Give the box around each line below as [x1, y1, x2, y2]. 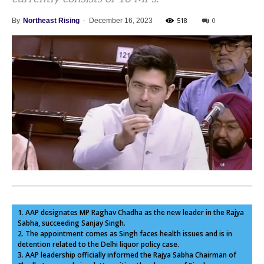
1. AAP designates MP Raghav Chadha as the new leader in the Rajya [18, 207, 244, 218]
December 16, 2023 [89, 16, 153, 25]
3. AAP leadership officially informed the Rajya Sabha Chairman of [18, 250, 236, 260]
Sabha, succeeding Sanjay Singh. [18, 218, 126, 229]
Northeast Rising [23, 16, 80, 25]
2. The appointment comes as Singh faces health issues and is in [18, 229, 232, 239]
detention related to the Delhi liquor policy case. [18, 239, 179, 250]
